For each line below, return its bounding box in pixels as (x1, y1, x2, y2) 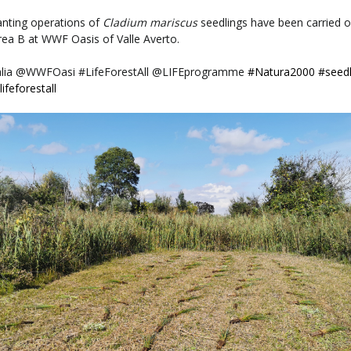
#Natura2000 (248, 64, 315, 80)
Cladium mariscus (103, 15, 197, 31)
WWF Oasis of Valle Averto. (42, 31, 179, 47)
